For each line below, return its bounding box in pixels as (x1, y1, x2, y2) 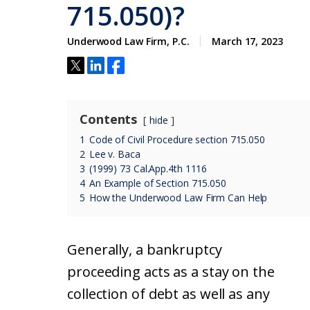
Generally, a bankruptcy (67, 240, 222, 259)
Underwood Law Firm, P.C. (67, 35, 190, 48)
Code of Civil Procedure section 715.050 (89, 133, 265, 146)
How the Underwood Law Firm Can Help (89, 191, 268, 204)
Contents (80, 111, 138, 127)
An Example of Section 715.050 (89, 176, 226, 190)
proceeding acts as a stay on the (67, 262, 275, 281)
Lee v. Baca (89, 147, 140, 161)
